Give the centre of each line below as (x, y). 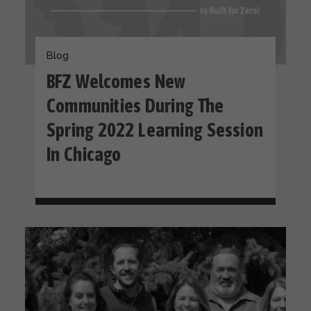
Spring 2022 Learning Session (155, 130)
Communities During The (135, 106)
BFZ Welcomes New (116, 81)
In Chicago (84, 154)
